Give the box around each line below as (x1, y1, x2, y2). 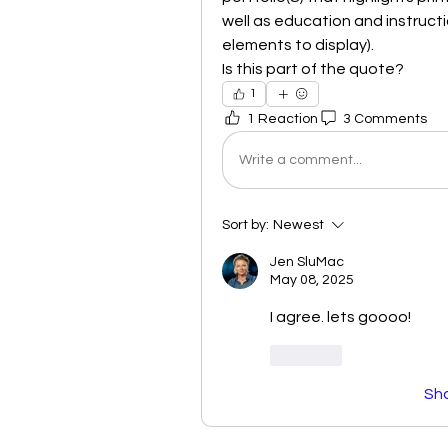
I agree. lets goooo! (270, 309, 411, 326)
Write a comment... (239, 152, 362, 167)
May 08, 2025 (270, 273, 354, 288)
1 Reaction (247, 111, 318, 126)
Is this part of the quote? (222, 61, 404, 78)
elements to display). (222, 37, 377, 54)
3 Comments (343, 111, 427, 126)
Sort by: (222, 218, 269, 233)
